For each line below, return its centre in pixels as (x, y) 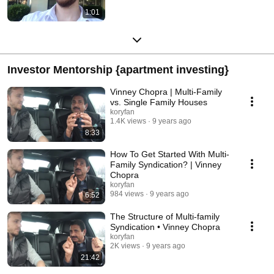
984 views (127, 194)
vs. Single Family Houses (159, 102)
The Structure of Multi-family (165, 216)
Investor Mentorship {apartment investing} (118, 69)
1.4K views (128, 121)
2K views (125, 246)
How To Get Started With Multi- (170, 154)
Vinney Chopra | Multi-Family (166, 91)
